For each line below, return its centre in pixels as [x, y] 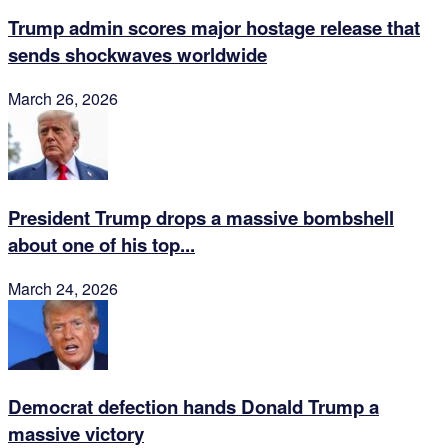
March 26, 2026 [63, 99]
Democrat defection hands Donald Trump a [193, 407]
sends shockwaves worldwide [137, 55]
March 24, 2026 [63, 288]
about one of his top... [101, 244]
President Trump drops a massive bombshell [201, 217]
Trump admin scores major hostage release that [214, 28]
